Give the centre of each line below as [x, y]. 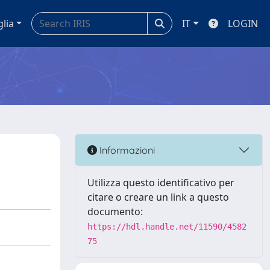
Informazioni [126, 150]
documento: [115, 212]
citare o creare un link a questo [158, 197]
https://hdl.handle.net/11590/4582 [167, 227]
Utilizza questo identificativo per [161, 183]
